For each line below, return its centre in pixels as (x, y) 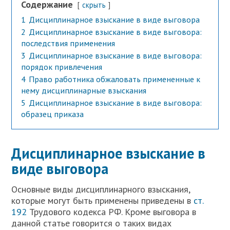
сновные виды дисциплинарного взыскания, (104, 189)
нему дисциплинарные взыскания (84, 90)
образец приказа (53, 114)
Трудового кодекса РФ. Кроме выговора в (112, 212)
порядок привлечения (62, 66)
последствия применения (68, 43)
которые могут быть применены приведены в (103, 200)
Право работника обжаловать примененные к (115, 79)
